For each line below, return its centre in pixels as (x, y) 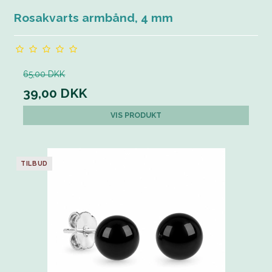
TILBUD (34, 164)
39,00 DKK (55, 93)
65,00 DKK (44, 74)
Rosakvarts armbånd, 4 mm (94, 18)
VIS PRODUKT (136, 115)
